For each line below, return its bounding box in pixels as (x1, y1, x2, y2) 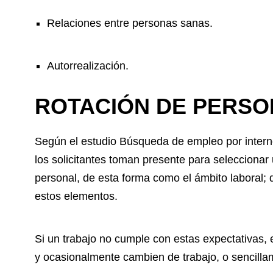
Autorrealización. (47, 60, 129, 73)
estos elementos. (35, 190, 118, 203)
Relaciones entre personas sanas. (47, 17, 213, 30)
